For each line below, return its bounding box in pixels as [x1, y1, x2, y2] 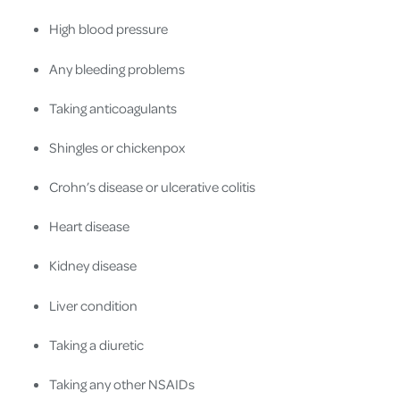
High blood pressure [49, 20, 168, 38]
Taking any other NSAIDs [49, 375, 197, 394]
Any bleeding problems [49, 59, 185, 78]
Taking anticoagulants [49, 98, 177, 117]
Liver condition [49, 296, 137, 314]
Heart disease [49, 217, 129, 236]
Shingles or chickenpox [49, 137, 185, 156]
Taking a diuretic [49, 335, 144, 354]
